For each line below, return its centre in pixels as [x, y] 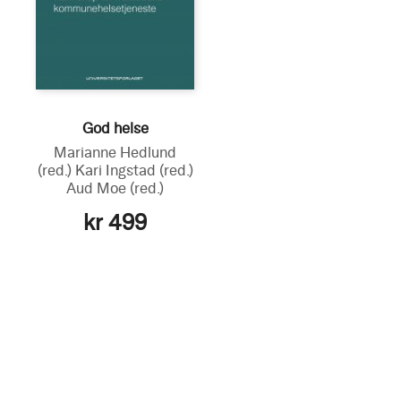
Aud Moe [98, 188]
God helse [115, 128]
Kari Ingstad [117, 170]
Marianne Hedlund [115, 152]
